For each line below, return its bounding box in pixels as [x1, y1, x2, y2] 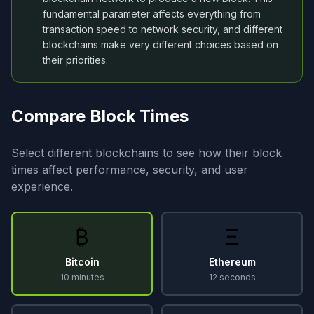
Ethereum [208, 256, 256, 268]
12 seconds [208, 272, 256, 282]
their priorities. [43, 54, 108, 66]
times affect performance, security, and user [11, 163, 248, 177]
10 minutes [60, 272, 104, 282]
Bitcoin [64, 256, 100, 268]
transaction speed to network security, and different [43, 23, 282, 35]
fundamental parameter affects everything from [43, 8, 261, 20]
